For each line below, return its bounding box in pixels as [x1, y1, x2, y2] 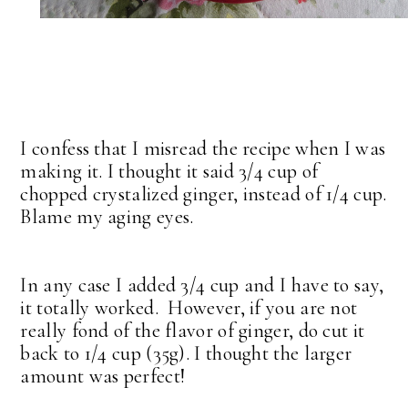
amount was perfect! [20, 364, 186, 389]
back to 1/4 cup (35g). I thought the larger [20, 342, 352, 366]
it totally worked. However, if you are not [20, 296, 358, 321]
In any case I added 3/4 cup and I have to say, [20, 273, 384, 298]
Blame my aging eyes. [20, 205, 204, 229]
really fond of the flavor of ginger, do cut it [20, 319, 365, 343]
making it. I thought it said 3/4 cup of [20, 159, 319, 184]
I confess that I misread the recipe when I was [20, 137, 386, 161]
